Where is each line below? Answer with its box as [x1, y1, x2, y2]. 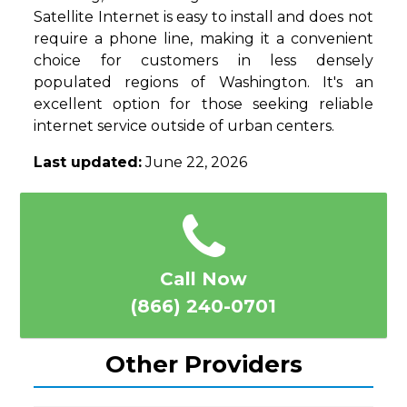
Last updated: [34, 154, 143, 172]
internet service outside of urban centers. [34, 117, 335, 135]
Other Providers [104, 350, 303, 380]
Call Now [160, 268, 247, 291]
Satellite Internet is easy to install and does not [34, 8, 373, 26]
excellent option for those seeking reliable [34, 95, 373, 114]
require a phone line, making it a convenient [34, 30, 373, 48]
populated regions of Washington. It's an [34, 74, 373, 92]
